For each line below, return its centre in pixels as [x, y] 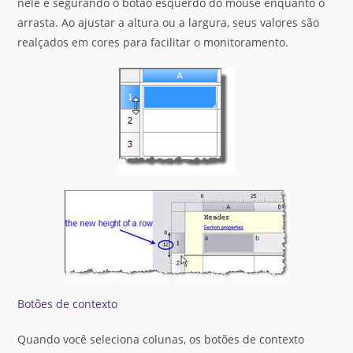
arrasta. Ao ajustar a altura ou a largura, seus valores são [169, 22]
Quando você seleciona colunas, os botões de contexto [161, 339]
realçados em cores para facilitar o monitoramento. [153, 42]
